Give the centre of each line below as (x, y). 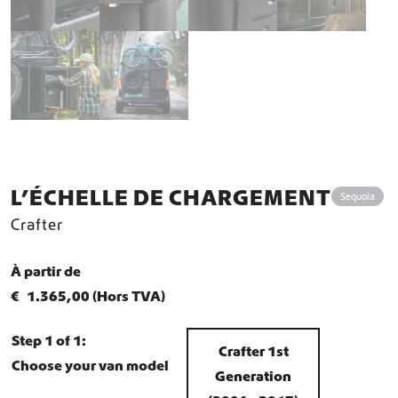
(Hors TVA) (127, 295)
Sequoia (358, 196)
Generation (253, 375)
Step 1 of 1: (49, 340)
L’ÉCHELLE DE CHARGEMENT (171, 197)
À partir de (46, 271)
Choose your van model (90, 365)
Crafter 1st (253, 350)
